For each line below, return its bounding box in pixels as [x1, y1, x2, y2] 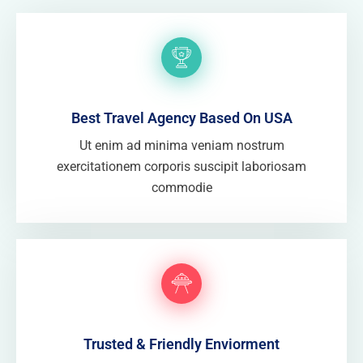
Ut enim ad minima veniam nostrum [79, 138, 284, 153]
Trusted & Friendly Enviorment [83, 335, 280, 352]
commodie [151, 180, 212, 195]
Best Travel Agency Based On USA [70, 109, 293, 126]
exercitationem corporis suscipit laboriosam [57, 159, 306, 174]
